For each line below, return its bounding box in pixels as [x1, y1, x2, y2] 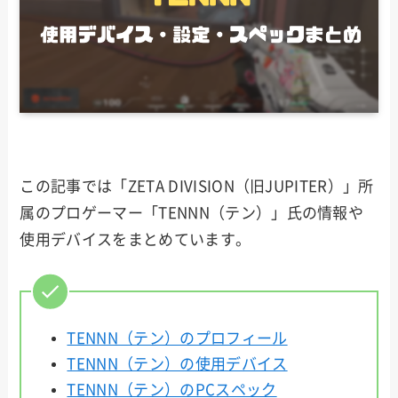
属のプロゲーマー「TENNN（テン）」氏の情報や [20, 204, 364, 220]
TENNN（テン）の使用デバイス [67, 355, 288, 371]
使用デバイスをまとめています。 [20, 231, 251, 247]
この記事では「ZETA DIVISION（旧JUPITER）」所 [20, 178, 374, 194]
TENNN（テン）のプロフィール [67, 330, 288, 346]
